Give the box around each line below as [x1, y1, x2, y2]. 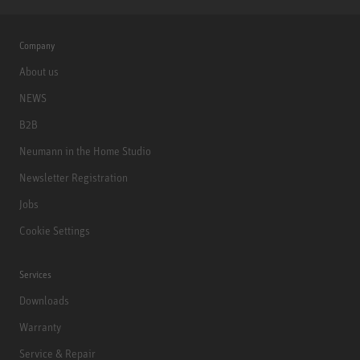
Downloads [19, 292, 69, 307]
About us [19, 63, 59, 78]
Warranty [19, 319, 61, 333]
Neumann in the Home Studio [19, 143, 151, 157]
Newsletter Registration [19, 170, 128, 184]
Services [19, 268, 51, 280]
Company [19, 39, 55, 51]
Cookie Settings [19, 223, 90, 237]
